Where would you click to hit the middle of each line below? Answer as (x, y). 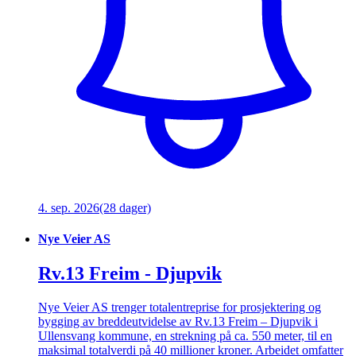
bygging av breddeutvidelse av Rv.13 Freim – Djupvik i (178, 322)
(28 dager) (125, 207)
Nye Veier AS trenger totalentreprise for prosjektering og (180, 308)
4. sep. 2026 (69, 207)
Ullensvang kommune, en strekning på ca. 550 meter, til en (185, 336)
